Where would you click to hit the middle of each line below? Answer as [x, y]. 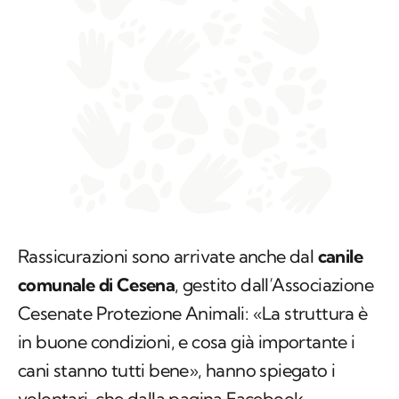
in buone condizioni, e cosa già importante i [187, 342]
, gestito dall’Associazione [274, 285]
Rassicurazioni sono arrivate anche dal [168, 256]
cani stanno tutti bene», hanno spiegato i [177, 370]
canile [340, 256]
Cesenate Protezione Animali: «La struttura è [193, 313]
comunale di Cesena [97, 285]
